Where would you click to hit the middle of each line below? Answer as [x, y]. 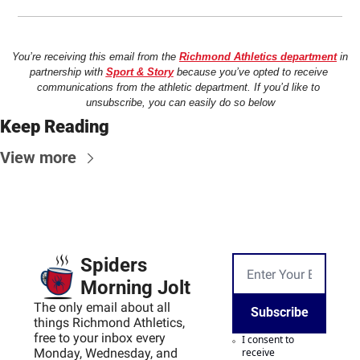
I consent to [268, 340]
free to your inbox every [100, 338]
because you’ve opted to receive [250, 72]
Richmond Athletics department [258, 57]
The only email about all [102, 308]
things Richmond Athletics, [109, 323]
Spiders [114, 266]
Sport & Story [139, 72]
